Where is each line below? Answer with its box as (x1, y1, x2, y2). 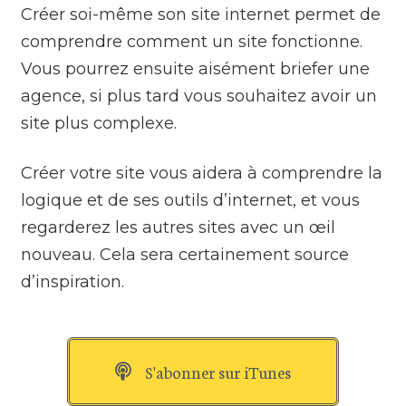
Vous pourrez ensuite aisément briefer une (21, 58, 371, 79)
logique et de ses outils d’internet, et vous (21, 189, 361, 210)
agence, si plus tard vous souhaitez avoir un (21, 85, 378, 106)
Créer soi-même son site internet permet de (21, 4, 382, 24)
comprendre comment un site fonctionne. (21, 31, 363, 52)
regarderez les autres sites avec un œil (21, 217, 336, 237)
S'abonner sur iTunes (144, 359, 291, 383)
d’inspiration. (21, 271, 125, 292)
